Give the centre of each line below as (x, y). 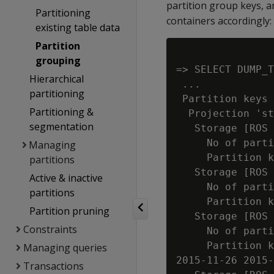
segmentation (61, 127)
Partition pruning (69, 211)
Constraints (50, 229)
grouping (58, 61)
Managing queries (65, 248)
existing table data (77, 28)
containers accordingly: (219, 21)
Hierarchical (56, 79)
